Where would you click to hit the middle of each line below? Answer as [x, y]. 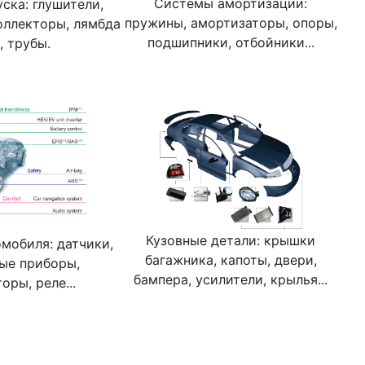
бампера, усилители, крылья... [231, 279]
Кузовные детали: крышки [231, 240]
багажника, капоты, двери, [231, 260]
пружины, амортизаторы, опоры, [231, 23]
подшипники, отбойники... [231, 42]
